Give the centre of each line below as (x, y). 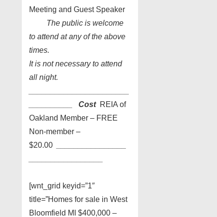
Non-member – (55, 131)
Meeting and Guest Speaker (77, 9)
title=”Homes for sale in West (78, 199)
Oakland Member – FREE (73, 118)
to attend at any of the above (77, 36)
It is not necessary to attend (76, 63)
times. (39, 50)
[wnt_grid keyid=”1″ (62, 186)
